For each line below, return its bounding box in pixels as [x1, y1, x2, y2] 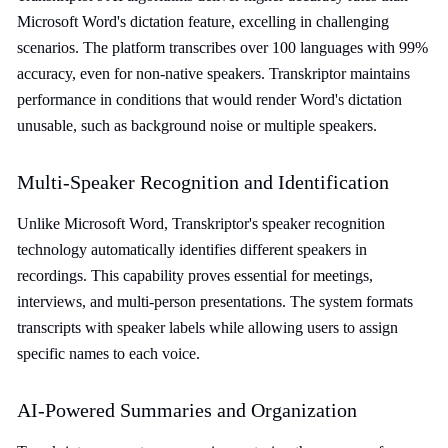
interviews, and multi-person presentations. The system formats [17, 293, 413, 310]
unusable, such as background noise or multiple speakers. [17, 117, 377, 134]
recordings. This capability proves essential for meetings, [17, 267, 373, 284]
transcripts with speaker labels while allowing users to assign [17, 319, 398, 336]
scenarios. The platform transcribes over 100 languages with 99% [17, 39, 428, 56]
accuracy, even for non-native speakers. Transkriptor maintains [17, 65, 410, 82]
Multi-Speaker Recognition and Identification [17, 171, 389, 193]
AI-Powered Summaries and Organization [17, 399, 357, 421]
